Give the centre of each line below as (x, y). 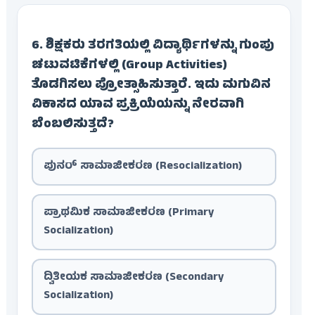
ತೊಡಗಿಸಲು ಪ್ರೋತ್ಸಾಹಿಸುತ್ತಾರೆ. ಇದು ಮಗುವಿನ (151, 86)
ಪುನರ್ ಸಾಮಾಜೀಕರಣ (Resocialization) (142, 167)
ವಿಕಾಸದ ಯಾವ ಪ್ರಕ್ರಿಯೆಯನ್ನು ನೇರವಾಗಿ (137, 106)
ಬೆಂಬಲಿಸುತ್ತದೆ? (72, 126)
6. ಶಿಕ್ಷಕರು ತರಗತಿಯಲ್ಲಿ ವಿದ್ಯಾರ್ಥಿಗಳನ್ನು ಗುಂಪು (153, 47)
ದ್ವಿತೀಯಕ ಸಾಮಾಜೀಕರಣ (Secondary (133, 278)
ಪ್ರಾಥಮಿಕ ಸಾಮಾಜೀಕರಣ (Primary (128, 213)
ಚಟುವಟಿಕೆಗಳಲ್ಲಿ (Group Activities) (129, 66)
